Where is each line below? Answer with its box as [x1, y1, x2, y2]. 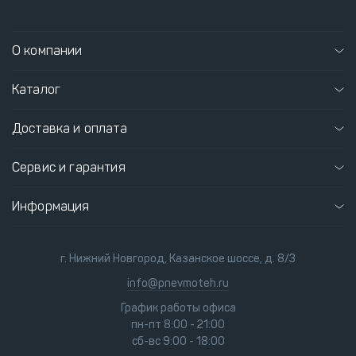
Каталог [12, 82, 61, 98]
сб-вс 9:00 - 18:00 [131, 335, 225, 349]
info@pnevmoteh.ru [127, 277, 229, 291]
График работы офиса [120, 301, 236, 315]
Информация [12, 199, 90, 215]
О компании [12, 43, 83, 59]
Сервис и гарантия [12, 160, 126, 176]
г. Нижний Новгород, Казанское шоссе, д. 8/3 [60, 252, 296, 266]
